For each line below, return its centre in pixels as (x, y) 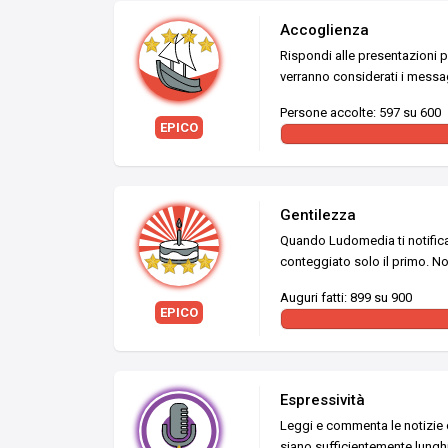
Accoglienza (324, 29)
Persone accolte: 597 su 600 (360, 112)
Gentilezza (318, 214)
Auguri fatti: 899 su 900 (346, 297)
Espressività (322, 399)
